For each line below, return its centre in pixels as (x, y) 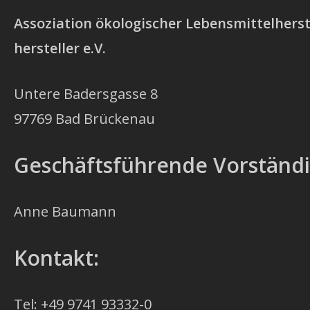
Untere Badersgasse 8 (86, 94)
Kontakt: (56, 258)
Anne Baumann (65, 212)
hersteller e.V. (60, 48)
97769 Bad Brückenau (84, 119)
